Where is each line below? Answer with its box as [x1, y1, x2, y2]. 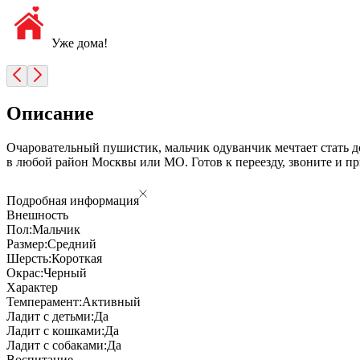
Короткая [51, 251, 102, 265]
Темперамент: [6, 294, 82, 309]
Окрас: [6, 265, 43, 280]
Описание [6, 102, 94, 124]
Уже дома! [51, 35, 108, 50]
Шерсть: [6, 251, 51, 265]
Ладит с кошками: [6, 323, 104, 337]
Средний [47, 236, 96, 251]
